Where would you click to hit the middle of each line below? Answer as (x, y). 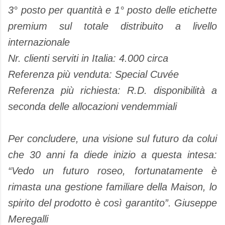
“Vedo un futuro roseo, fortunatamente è (113, 171)
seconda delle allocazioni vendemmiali (92, 106)
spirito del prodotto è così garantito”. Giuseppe (113, 203)
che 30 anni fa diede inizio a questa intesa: (113, 155)
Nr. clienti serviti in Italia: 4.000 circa (88, 58)
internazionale (39, 42)
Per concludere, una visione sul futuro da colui (113, 139)
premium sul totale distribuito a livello (113, 26)
